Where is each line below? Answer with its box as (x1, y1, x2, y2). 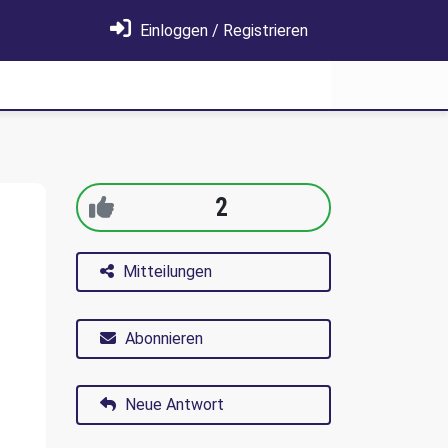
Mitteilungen (123, 261, 212, 281)
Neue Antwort (121, 395, 224, 414)
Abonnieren (125, 329, 203, 348)
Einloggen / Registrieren (136, 21, 308, 40)
